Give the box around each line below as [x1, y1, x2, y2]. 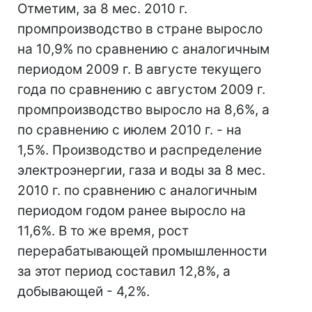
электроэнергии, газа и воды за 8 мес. [17, 162, 265, 178]
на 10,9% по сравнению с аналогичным [17, 41, 270, 57]
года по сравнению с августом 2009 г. [17, 81, 265, 97]
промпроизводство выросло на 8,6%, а [17, 102, 270, 118]
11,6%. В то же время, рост [17, 223, 189, 239]
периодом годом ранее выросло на [17, 203, 246, 219]
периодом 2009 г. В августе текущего [17, 61, 261, 77]
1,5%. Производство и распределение [17, 142, 262, 158]
